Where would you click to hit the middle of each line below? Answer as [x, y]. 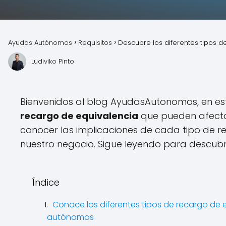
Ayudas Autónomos [40, 43]
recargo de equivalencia [79, 116]
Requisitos [95, 43]
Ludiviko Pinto [53, 61]
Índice [46, 182]
